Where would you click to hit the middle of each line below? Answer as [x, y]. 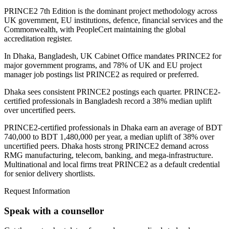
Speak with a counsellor [54, 211]
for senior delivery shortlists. [50, 173]
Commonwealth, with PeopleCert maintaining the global [95, 29]
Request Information [37, 191]
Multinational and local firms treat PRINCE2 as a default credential [112, 164]
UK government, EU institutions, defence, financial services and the [113, 20]
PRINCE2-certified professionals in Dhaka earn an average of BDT [113, 127]
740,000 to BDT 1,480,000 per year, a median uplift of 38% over [109, 136]
